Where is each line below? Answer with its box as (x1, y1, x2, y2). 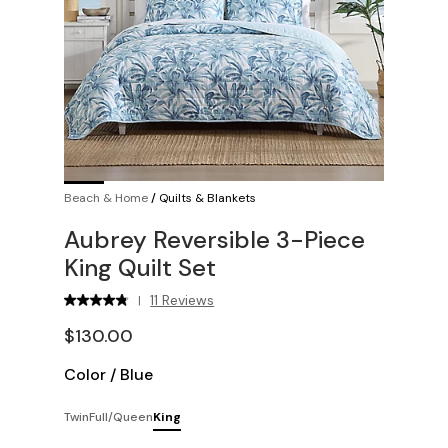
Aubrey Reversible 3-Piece (64, 224, 365, 255)
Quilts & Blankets (159, 190, 256, 206)
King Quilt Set (64, 252, 216, 283)
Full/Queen (89, 409, 153, 425)
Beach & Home (64, 190, 148, 206)
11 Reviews (150, 291, 215, 309)
